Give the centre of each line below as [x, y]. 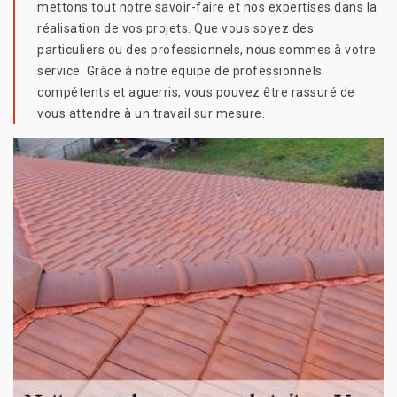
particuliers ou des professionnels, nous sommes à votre [207, 50]
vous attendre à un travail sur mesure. [151, 114]
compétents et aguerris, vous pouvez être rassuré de [196, 93]
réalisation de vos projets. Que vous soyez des [175, 29]
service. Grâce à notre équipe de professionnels [180, 71]
